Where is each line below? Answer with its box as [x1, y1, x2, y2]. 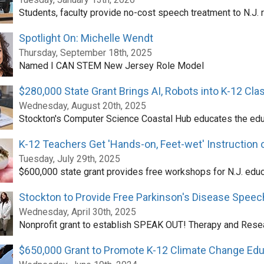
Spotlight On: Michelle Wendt [18, 32, 153, 44]
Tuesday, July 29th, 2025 [18, 153, 120, 164]
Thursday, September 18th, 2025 [18, 47, 152, 58]
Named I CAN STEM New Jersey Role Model [18, 60, 204, 71]
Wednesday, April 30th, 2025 [18, 206, 136, 217]
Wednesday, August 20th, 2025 [18, 100, 146, 111]
